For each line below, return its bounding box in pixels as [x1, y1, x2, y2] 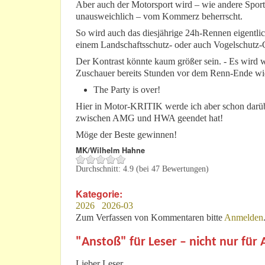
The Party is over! [93, 85, 160, 95]
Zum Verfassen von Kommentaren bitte [76, 212, 224, 223]
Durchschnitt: [76, 164, 123, 174]
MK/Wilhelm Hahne [76, 145, 145, 156]
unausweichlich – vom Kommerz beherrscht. [76, 11, 243, 22]
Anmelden [224, 212, 263, 223]
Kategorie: [76, 187, 125, 201]
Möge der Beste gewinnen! [76, 130, 177, 140]
